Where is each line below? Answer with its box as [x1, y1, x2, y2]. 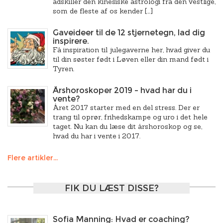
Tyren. [53, 64, 74, 73]
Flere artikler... [7, 153, 58, 162]
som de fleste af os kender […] [53, 6, 153, 15]
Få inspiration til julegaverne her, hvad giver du [53, 45, 210, 54]
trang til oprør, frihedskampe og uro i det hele [53, 112, 208, 121]
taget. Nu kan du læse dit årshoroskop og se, [53, 122, 202, 131]
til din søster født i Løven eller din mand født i [53, 55, 209, 64]
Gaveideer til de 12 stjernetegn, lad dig [53, 28, 205, 37]
